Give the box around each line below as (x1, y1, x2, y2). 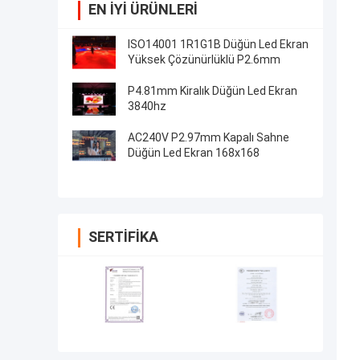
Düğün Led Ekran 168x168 (128, 146, 260, 160)
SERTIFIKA (88, 228, 158, 246)
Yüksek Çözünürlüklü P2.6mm (128, 53, 280, 67)
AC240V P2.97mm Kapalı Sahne (128, 131, 289, 145)
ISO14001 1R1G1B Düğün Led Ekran (128, 38, 309, 51)
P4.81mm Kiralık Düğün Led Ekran (128, 84, 297, 98)
